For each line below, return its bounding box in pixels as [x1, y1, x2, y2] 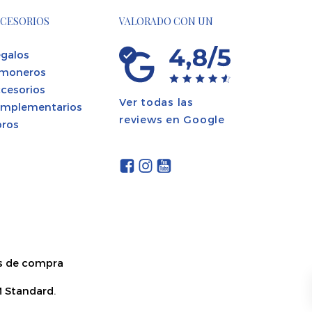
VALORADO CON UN [119, 14, 213, 28]
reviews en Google [119, 112, 225, 125]
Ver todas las [119, 95, 194, 108]
